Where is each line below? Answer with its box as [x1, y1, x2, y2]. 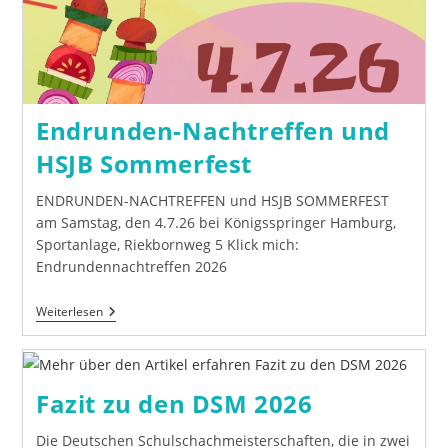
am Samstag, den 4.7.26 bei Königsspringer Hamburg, [35, 212, 396, 232]
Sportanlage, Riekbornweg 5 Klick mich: [35, 234, 299, 254]
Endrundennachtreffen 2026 [35, 256, 227, 276]
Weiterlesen [35, 302, 103, 320]
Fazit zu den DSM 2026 [35, 386, 313, 420]
